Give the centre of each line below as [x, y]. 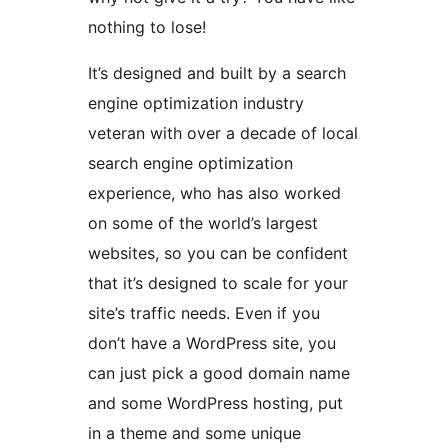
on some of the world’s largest [203, 223]
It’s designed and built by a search [217, 73]
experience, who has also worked [214, 193]
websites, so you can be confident [218, 253]
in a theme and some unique [194, 433]
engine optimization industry [196, 103]
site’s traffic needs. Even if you [204, 313]
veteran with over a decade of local [223, 133]
